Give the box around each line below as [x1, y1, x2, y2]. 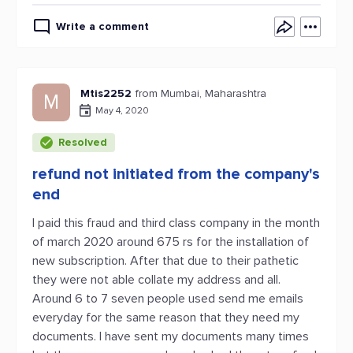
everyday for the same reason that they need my [32, 310, 299, 325]
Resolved [58, 136, 107, 149]
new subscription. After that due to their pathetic [32, 253, 299, 269]
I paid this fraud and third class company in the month [32, 215, 320, 231]
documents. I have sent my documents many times [32, 329, 309, 344]
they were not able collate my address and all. [32, 272, 281, 288]
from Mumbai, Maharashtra [136, 87, 266, 100]
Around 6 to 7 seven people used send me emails [32, 291, 303, 307]
